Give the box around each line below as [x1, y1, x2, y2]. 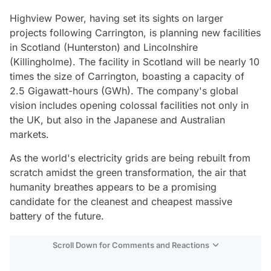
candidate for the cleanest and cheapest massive [10, 195, 232, 208]
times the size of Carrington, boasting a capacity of [10, 70, 244, 83]
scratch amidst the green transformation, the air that [10, 166, 246, 179]
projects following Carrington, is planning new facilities [10, 27, 261, 39]
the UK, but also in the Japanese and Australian [10, 114, 225, 126]
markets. [10, 128, 49, 141]
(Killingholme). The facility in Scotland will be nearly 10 [10, 56, 260, 68]
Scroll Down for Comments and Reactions [53, 240, 209, 250]
